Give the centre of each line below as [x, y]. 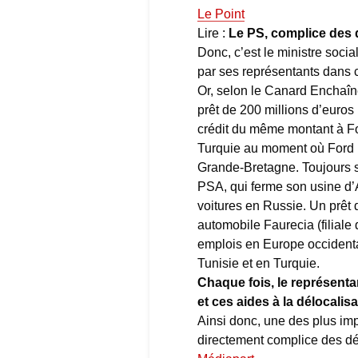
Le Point [221, 14]
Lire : [213, 33]
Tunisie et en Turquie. [259, 263]
